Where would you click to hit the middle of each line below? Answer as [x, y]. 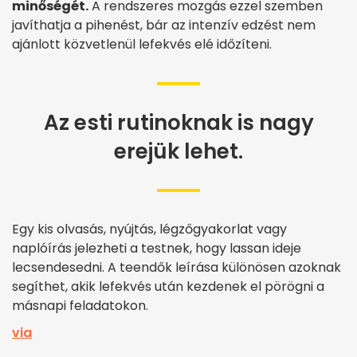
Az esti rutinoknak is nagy [178, 122]
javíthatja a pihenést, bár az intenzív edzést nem [164, 25]
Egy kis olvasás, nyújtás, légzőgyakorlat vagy [149, 229]
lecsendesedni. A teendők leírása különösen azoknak [177, 267]
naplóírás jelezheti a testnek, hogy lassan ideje [157, 248]
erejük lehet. [178, 151]
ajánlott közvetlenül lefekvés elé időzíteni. [142, 44]
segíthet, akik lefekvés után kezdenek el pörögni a [168, 286]
